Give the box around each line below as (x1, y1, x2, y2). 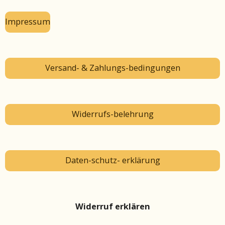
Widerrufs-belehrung (71, 108, 154, 120)
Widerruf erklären (75, 201, 150, 212)
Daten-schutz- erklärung (65, 155, 160, 166)
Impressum (5, 16, 50, 28)
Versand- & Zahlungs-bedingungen (45, 62, 180, 74)
